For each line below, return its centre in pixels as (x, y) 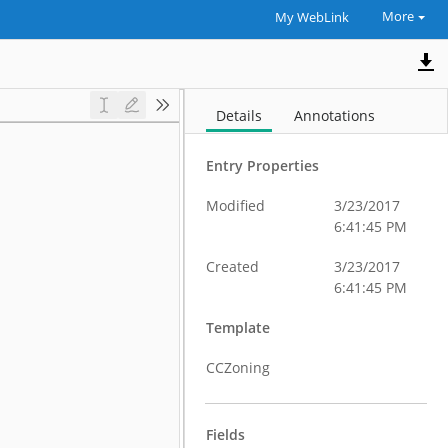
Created (233, 266)
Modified (236, 205)
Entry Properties (263, 165)
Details (239, 115)
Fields (226, 434)
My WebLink (311, 17)
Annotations (335, 115)
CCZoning (238, 367)
